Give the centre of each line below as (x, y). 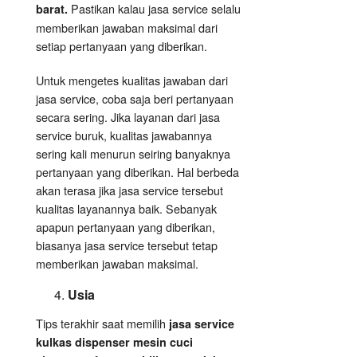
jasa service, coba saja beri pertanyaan (135, 99)
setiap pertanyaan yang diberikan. (122, 46)
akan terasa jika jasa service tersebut (129, 190)
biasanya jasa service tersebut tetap (127, 245)
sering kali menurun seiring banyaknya (133, 154)
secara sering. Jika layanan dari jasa (128, 117)
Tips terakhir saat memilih (102, 324)
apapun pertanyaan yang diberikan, (126, 227)
